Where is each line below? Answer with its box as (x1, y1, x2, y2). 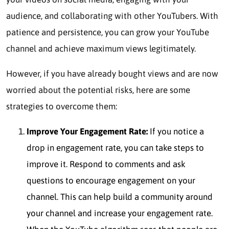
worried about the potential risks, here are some (6, 84, 190, 95)
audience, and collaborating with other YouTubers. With (6, 10, 218, 21)
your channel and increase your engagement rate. (27, 208, 213, 218)
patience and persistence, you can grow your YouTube (6, 27, 209, 37)
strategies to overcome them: (6, 101, 117, 111)
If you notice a (150, 126, 204, 136)
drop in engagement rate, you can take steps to (27, 142, 204, 153)
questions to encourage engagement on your (27, 175, 195, 186)
